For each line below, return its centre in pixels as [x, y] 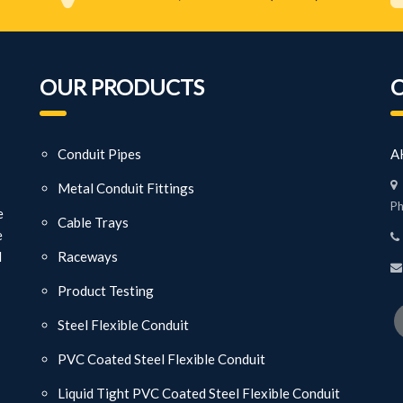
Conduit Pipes [99, 154]
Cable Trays [93, 223]
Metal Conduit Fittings [126, 188]
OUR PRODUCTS [122, 87]
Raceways [88, 257]
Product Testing [106, 291]
